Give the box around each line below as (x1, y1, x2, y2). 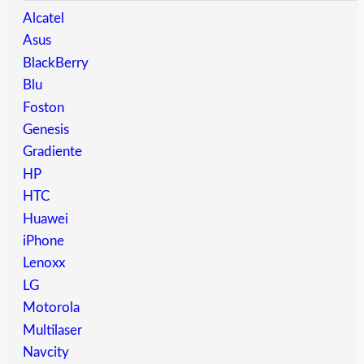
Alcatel (23, 11, 64, 26)
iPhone (23, 234, 64, 248)
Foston (23, 100, 64, 115)
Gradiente (23, 145, 82, 159)
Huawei (23, 211, 68, 226)
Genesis (23, 123, 69, 137)
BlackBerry (23, 55, 89, 70)
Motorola (23, 301, 80, 315)
